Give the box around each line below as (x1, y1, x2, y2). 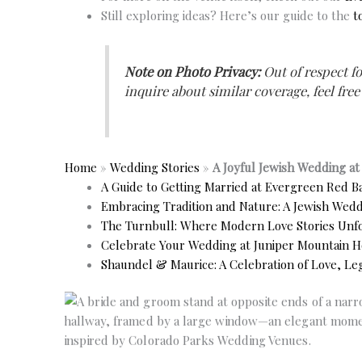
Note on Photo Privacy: (124, 61, 261, 80)
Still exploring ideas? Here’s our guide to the (101, 7, 353, 24)
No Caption (202, 313, 263, 330)
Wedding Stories (110, 158, 200, 175)
